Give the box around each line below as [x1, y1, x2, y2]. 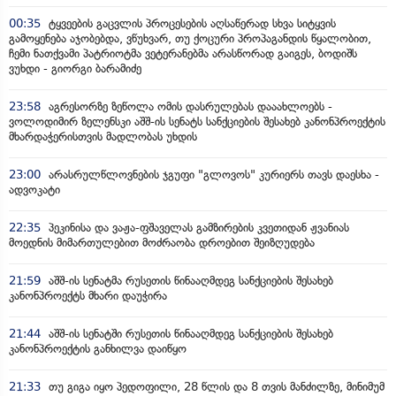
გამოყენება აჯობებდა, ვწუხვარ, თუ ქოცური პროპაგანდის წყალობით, [9, 31, 371, 45]
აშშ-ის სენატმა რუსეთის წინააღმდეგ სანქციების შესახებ [45, 273, 333, 287]
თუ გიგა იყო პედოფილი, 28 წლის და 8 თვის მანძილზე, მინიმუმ [45, 379, 385, 393]
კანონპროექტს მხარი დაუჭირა [9, 288, 167, 302]
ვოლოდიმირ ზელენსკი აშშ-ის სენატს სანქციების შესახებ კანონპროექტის [9, 114, 385, 128]
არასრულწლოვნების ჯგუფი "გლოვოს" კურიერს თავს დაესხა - [45, 167, 379, 181]
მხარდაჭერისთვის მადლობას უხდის [9, 129, 204, 143]
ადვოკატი [9, 182, 60, 196]
